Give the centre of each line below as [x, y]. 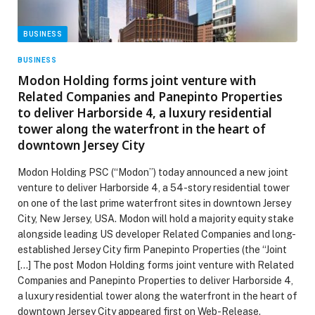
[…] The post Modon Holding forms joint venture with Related [156, 265]
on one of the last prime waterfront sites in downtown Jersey [154, 203]
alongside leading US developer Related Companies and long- [157, 234]
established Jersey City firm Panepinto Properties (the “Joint [152, 249]
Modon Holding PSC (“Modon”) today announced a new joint [153, 172]
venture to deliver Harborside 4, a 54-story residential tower [154, 187]
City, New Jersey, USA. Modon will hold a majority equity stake [156, 218]
